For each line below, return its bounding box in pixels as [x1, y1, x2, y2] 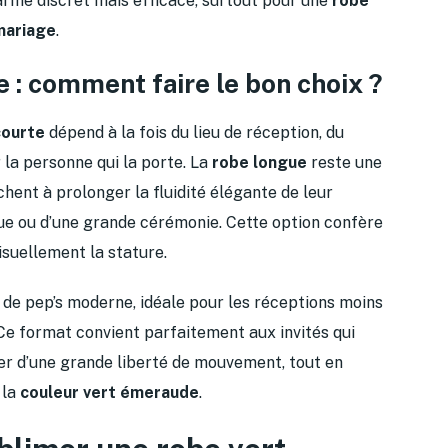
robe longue [212, 152, 307, 172]
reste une [307, 152, 382, 172]
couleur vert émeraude [20, 382, 199, 402]
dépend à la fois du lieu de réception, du [45, 122, 344, 142]
